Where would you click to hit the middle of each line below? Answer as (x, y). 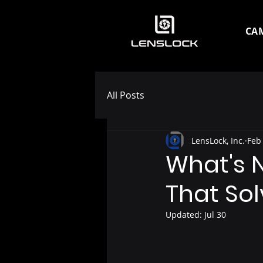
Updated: (185, 215)
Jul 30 (215, 215)
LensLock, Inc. (218, 140)
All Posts (126, 95)
